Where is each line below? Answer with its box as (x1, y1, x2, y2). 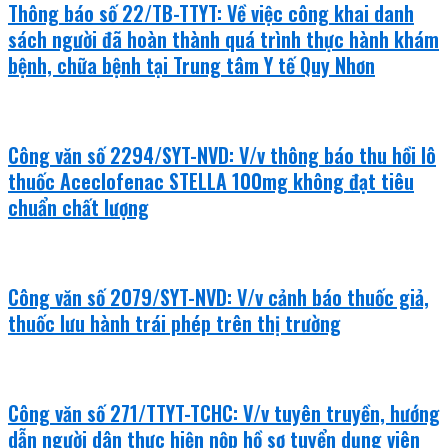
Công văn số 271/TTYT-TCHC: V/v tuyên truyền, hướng (8, 397, 440, 428)
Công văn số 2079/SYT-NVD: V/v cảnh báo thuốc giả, (8, 281, 429, 312)
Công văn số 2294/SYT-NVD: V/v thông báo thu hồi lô (8, 139, 436, 170)
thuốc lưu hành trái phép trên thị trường (8, 307, 341, 338)
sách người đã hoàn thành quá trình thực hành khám (8, 23, 439, 54)
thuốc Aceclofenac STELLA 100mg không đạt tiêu (8, 165, 414, 196)
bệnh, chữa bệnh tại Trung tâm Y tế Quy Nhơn (8, 49, 375, 80)
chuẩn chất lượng (8, 191, 149, 222)
